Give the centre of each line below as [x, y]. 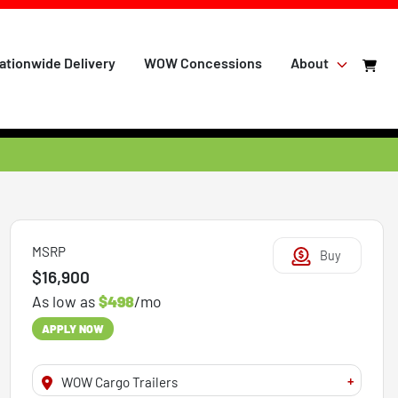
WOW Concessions [203, 63]
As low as [65, 302]
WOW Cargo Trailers [119, 382]
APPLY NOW [72, 329]
